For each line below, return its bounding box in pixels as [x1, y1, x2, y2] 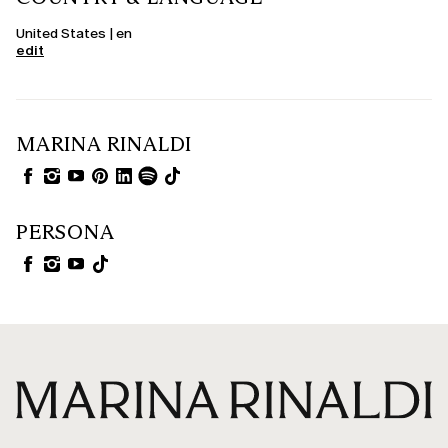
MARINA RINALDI [16, 131, 193, 156]
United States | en [16, 24, 132, 42]
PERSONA [16, 219, 115, 244]
